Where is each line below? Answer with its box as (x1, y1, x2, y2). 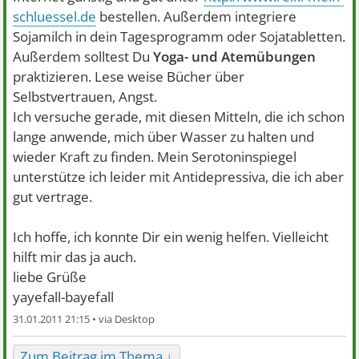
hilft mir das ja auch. (13, 248, 137, 266)
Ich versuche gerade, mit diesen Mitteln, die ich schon (13, 107, 345, 126)
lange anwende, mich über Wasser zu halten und (13, 127, 315, 146)
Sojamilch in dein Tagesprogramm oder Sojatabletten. (13, 27, 346, 46)
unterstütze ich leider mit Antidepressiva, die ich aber (13, 167, 345, 186)
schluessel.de (13, 7, 97, 26)
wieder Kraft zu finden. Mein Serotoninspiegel (13, 147, 297, 166)
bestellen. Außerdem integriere (96, 7, 297, 26)
